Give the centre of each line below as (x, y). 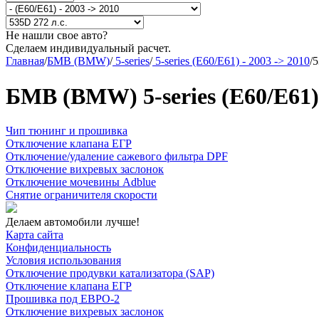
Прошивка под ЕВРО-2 (63, 299)
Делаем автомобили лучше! (73, 222)
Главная (25, 61)
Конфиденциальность (58, 248)
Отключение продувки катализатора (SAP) (110, 273)
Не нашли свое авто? (57, 36)
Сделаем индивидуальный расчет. (88, 48)
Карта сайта (35, 235)
